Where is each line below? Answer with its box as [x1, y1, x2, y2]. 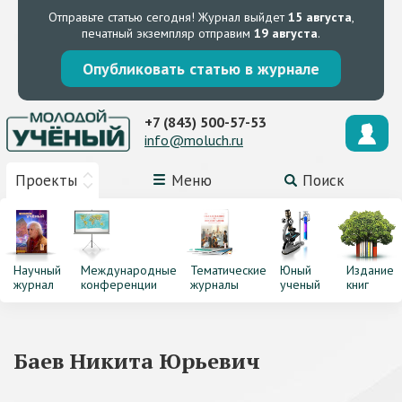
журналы [189, 276, 239, 293]
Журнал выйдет [194, 9, 288, 25]
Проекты [15, 170, 77, 190]
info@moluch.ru [144, 130, 243, 149]
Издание [346, 262, 395, 278]
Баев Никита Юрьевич [13, 346, 260, 375]
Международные [80, 262, 177, 278]
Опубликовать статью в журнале [83, 58, 319, 79]
